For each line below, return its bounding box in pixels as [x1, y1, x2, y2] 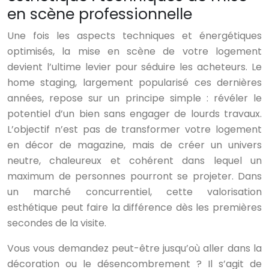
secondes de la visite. [7, 216, 106, 231]
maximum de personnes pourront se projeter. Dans [7, 169, 262, 184]
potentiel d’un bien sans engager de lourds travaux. [7, 107, 262, 121]
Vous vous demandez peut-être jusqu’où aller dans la [7, 241, 262, 256]
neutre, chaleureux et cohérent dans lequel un [7, 154, 262, 168]
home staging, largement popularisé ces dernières [7, 76, 262, 90]
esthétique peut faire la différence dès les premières [7, 201, 262, 215]
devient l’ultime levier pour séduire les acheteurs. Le [7, 60, 262, 74]
